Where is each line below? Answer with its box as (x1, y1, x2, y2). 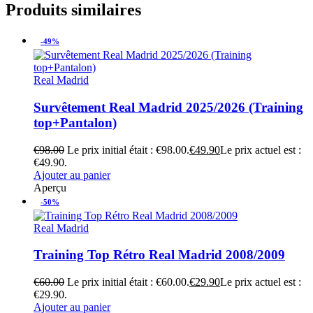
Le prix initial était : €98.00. (67, 143, 189, 156)
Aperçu (34, 181, 66, 194)
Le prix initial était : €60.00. (67, 276, 189, 289)
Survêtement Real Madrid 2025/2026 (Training (34, 99, 303, 115)
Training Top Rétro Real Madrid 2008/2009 (34, 247, 285, 263)
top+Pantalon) (34, 115, 117, 130)
